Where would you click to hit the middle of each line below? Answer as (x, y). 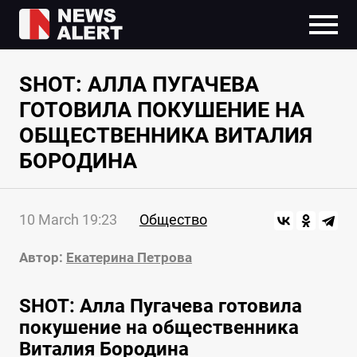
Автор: (41, 258)
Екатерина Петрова (129, 258)
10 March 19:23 (68, 220)
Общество (173, 220)
